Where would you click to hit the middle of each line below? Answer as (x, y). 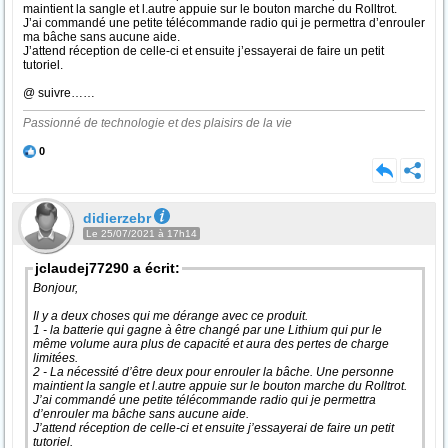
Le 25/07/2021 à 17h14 (141, 233)
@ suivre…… (59, 93)
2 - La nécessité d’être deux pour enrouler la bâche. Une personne (213, 372)
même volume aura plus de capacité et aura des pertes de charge (211, 344)
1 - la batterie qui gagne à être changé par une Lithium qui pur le (207, 330)
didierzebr (117, 218)
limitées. (57, 358)
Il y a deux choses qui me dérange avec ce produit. (172, 316)
